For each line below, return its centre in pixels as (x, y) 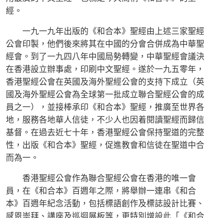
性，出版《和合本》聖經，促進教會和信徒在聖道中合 (105, 145)
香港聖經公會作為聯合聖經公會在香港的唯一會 (101, 178)
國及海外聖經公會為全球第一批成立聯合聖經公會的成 (105, 94)
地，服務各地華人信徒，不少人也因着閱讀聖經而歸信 (105, 120)
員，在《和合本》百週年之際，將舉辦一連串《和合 (101, 191)
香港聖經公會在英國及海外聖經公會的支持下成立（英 (105, 82)
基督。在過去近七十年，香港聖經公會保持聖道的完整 (105, 132)
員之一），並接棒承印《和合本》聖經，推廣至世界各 (105, 107)
